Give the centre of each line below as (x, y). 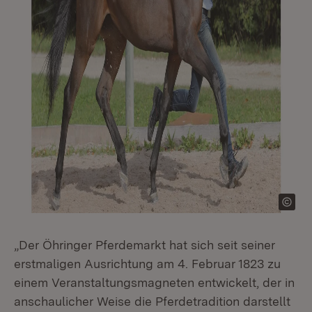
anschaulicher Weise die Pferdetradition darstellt (152, 301)
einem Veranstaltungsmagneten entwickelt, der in (154, 282)
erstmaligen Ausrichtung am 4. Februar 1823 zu (147, 264)
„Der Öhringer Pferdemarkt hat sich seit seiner (145, 245)
